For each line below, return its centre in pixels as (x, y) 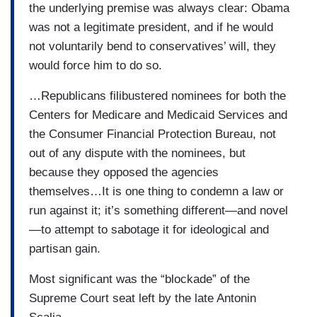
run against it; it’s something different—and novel (158, 210)
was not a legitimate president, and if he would (151, 27)
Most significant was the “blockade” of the (139, 279)
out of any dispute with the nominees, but (137, 153)
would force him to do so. (96, 65)
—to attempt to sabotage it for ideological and (149, 229)
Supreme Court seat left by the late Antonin (143, 298)
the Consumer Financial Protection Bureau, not (152, 134)
